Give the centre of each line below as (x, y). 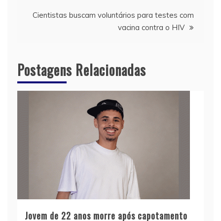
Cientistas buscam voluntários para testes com (113, 15)
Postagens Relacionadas (82, 70)
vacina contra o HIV (151, 27)
